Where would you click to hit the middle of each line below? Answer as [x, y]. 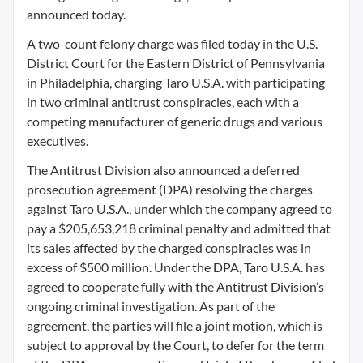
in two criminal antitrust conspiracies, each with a [163, 102]
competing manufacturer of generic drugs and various [175, 121]
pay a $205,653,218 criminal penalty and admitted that [179, 228]
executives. [58, 141]
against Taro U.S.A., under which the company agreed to [179, 209]
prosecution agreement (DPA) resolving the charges [170, 189]
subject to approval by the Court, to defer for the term [175, 345]
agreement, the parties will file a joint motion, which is [175, 325]
